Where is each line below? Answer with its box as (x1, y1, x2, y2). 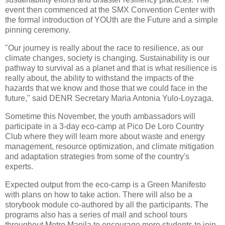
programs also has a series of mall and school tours (5, 210, 187, 219)
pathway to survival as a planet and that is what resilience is (5, 63, 217, 72)
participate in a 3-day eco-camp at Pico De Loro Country (5, 122, 204, 131)
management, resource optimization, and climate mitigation (5, 142, 214, 151)
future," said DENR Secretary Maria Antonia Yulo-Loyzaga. (5, 93, 213, 102)
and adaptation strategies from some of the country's (5, 152, 189, 161)
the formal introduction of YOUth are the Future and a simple (5, 16, 218, 25)
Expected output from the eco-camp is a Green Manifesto (5, 180, 206, 189)
